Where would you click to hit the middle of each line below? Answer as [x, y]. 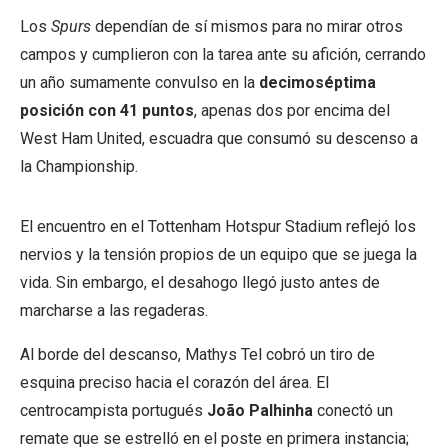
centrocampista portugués [113, 411]
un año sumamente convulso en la [139, 83]
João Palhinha [260, 411]
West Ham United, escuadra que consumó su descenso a [219, 139]
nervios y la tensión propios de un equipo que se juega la [218, 255]
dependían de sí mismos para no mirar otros [247, 27]
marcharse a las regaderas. [114, 311]
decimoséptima [317, 83]
